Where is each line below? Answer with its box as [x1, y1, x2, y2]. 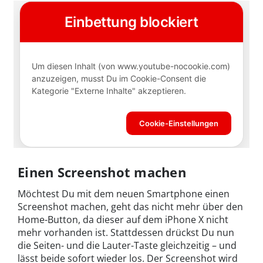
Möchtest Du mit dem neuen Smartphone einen [18, 187, 230, 200]
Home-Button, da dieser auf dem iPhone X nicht [18, 213, 228, 226]
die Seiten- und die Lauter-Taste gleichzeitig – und [18, 238, 237, 252]
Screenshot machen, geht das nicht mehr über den [18, 200, 243, 213]
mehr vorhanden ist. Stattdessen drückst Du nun [18, 225, 234, 239]
